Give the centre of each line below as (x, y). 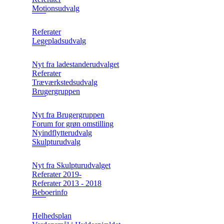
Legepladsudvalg (59, 41)
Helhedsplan (52, 216)
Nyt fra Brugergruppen (68, 115)
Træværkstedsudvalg (65, 82)
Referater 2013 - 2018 (67, 183)
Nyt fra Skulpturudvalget (71, 165)
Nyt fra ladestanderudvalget (75, 64)
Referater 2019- (57, 174)
